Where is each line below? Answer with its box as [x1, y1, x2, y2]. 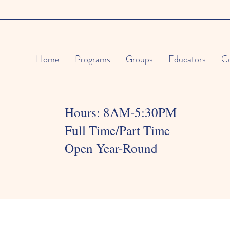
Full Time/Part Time [65, 122, 170, 139]
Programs [75, 52, 110, 66]
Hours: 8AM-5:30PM [65, 104, 177, 121]
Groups [126, 52, 153, 66]
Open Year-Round [65, 140, 158, 157]
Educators [168, 52, 206, 66]
